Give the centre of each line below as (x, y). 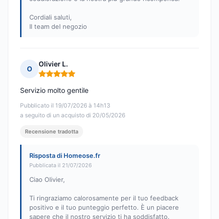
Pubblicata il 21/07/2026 (61, 165)
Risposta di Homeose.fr (65, 156)
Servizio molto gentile (54, 90)
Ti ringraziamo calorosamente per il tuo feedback (104, 198)
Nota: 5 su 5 (59, 78)
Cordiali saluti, (51, 17)
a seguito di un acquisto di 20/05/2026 (73, 115)
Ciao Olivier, (47, 180)
